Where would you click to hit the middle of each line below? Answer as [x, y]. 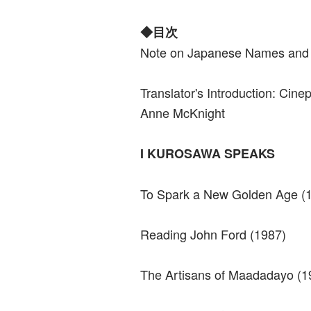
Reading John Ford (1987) [213, 234]
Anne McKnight [182, 112]
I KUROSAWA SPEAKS [207, 153]
